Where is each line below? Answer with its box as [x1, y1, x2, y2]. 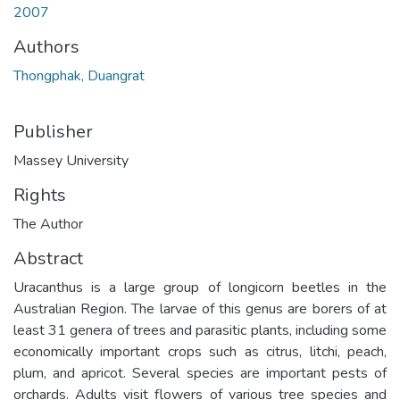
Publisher [13, 119, 93, 144]
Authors [13, 34, 79, 59]
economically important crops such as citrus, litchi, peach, [13, 341, 387, 362]
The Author [13, 213, 83, 234]
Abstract [13, 246, 83, 271]
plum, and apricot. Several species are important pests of [13, 362, 387, 383]
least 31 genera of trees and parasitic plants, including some [13, 320, 387, 340]
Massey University [13, 150, 129, 171]
